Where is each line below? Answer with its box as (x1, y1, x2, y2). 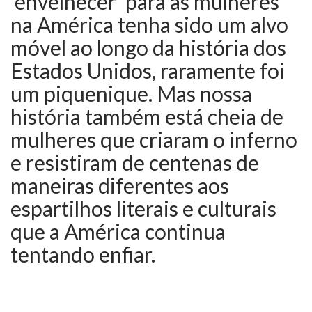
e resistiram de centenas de (10, 150, 259, 175)
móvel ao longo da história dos (10, 35, 286, 60)
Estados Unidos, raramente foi (10, 58, 285, 83)
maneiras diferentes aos (10, 173, 229, 198)
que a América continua (10, 219, 226, 244)
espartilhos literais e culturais (10, 196, 276, 221)
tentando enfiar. (10, 242, 155, 267)
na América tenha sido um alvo (10, 12, 288, 37)
